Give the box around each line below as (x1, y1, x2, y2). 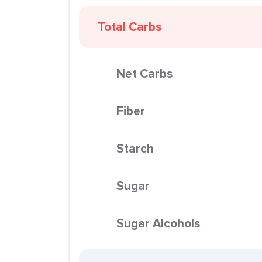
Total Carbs (98, 18, 161, 36)
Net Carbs (116, 64, 173, 82)
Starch (116, 139, 154, 157)
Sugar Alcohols (116, 214, 200, 232)
